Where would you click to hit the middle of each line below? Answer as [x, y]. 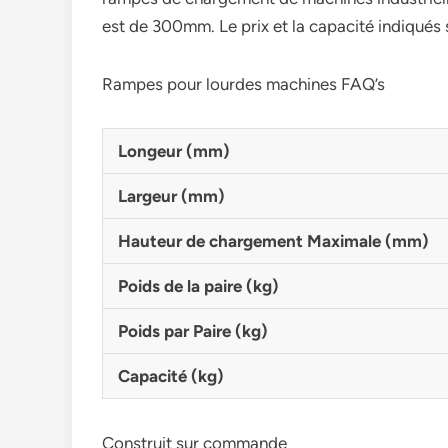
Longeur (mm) [174, 151]
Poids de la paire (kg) [198, 286]
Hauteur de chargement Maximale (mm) [273, 241]
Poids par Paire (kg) [193, 331]
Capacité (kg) [171, 376]
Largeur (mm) [171, 196]
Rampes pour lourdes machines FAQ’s [243, 84]
